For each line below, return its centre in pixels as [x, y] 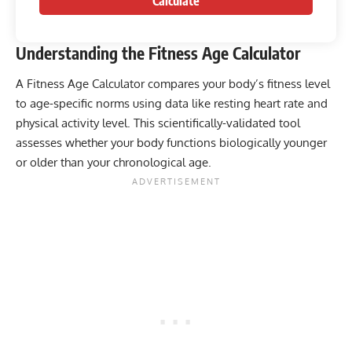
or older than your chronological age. [114, 163]
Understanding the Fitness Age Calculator [158, 53]
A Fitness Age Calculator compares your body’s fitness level [173, 84]
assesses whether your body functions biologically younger [171, 143]
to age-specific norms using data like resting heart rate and [172, 104]
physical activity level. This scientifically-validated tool [158, 123]
